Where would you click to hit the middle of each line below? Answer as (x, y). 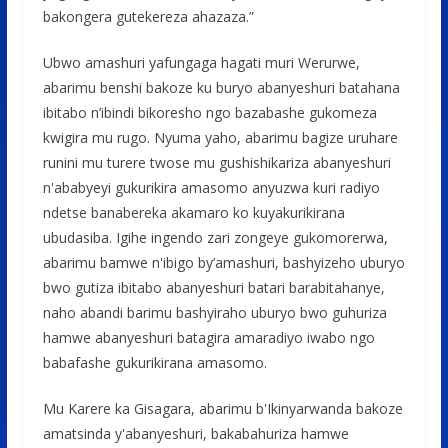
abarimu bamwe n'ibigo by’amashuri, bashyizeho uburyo (223, 262)
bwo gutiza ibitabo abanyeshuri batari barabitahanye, (213, 287)
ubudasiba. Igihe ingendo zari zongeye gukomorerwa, (215, 237)
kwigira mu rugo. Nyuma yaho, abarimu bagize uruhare (220, 137)
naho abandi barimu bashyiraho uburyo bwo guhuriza (214, 312)
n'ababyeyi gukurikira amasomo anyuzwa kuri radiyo (211, 187)
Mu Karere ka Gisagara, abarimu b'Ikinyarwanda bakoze (222, 408)
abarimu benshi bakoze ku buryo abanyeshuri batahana (221, 87)
